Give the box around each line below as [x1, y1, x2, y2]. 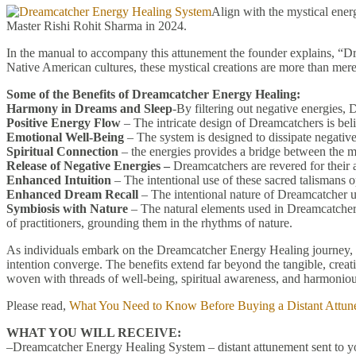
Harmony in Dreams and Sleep [6, 101, 172, 115]
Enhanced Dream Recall [6, 187, 138, 201]
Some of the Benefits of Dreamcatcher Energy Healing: [6, 87, 300, 101]
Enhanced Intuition [6, 172, 111, 187]
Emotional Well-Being [6, 130, 124, 144]
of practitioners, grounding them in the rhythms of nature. [6, 215, 292, 230]
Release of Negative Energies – [6, 158, 170, 172]
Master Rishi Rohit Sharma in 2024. [6, 18, 187, 33]
